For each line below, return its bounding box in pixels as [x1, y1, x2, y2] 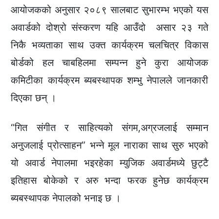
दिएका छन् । [11, 92, 57, 104]
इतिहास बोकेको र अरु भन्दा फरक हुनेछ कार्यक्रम [11, 175, 208, 187]
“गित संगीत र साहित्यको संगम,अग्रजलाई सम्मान [11, 122, 208, 134]
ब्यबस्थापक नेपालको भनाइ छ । [11, 192, 121, 204]
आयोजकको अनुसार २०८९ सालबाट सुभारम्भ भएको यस [11, 4, 208, 16]
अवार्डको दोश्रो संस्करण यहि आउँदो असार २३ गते [11, 22, 208, 34]
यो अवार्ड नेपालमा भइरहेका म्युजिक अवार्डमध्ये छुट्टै [11, 157, 208, 169]
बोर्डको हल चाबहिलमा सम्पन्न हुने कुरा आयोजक [11, 57, 208, 69]
